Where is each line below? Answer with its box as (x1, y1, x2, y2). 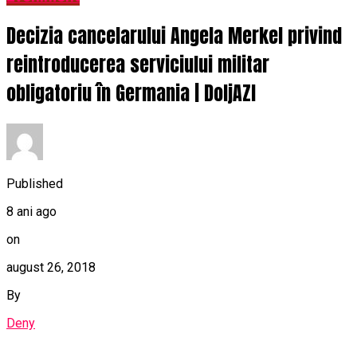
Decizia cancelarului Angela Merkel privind (6, 22, 342, 51)
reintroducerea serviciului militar (6, 50, 269, 80)
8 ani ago (6, 203, 57, 219)
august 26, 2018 (6, 259, 96, 275)
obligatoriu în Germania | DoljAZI (6, 79, 256, 108)
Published (6, 175, 63, 191)
